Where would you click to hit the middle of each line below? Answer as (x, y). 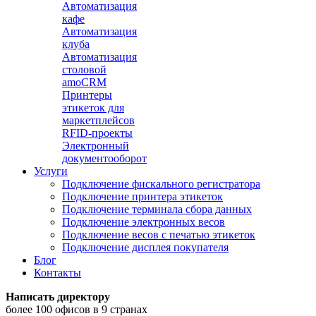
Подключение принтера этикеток (142, 196)
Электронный (96, 146)
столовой (84, 69)
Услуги (51, 171)
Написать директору (58, 297)
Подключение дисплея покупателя (145, 247)
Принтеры (87, 95)
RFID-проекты (97, 133)
